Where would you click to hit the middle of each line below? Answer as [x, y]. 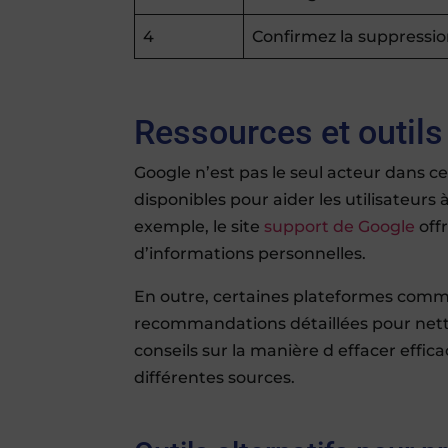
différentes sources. [215, 377]
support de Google [340, 226]
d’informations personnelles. [250, 253]
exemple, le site [199, 226]
